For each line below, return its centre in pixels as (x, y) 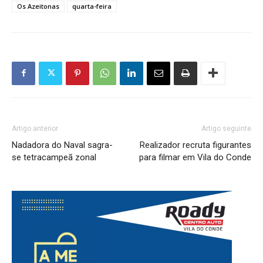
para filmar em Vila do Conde (195, 157)
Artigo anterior (35, 128)
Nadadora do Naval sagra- (62, 145)
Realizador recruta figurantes (195, 145)
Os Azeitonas (38, 6)
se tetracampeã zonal (54, 157)
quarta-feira (92, 6)
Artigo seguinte (226, 128)
